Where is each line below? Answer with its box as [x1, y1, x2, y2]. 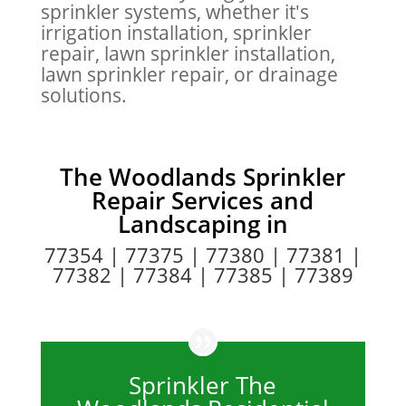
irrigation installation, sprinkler [40, 19, 312, 45]
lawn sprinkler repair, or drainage [40, 61, 338, 87]
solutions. [40, 82, 127, 108]
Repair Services [92, 183, 265, 217]
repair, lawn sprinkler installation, [40, 40, 335, 66]
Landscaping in [117, 207, 288, 240]
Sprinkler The [129, 369, 277, 402]
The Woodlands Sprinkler [60, 159, 346, 193]
